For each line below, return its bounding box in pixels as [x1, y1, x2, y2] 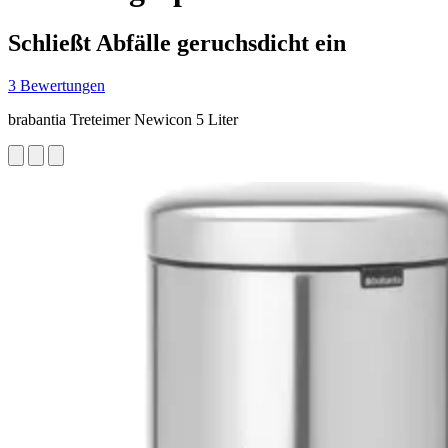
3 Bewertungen [8, 76, 105, 94]
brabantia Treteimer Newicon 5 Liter [8, 110, 238, 128]
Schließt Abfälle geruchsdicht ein [8, 29, 346, 56]
